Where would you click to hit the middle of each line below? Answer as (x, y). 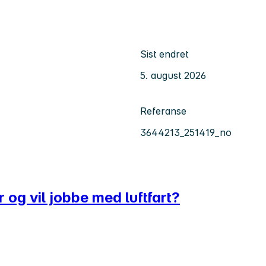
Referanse (163, 111)
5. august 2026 (173, 75)
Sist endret (164, 54)
